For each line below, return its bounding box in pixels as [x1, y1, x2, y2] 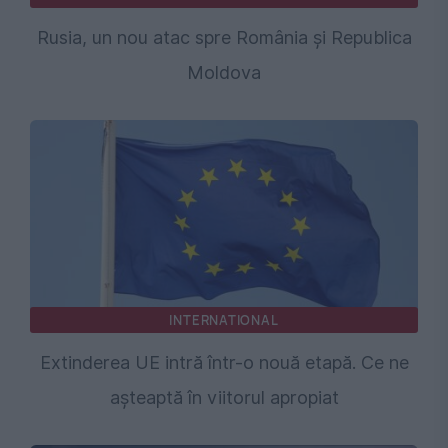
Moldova [187, 62, 261, 84]
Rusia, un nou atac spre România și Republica [36, 27, 412, 49]
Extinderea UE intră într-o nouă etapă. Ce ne [39, 352, 409, 374]
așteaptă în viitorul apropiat [109, 387, 339, 409]
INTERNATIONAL [169, 311, 279, 330]
